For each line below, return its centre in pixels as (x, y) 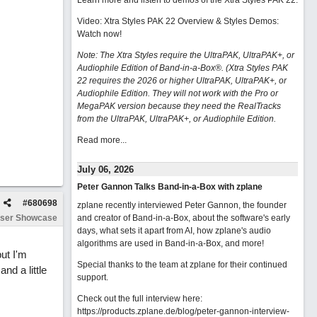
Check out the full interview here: (139, 299)
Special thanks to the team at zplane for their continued (182, 265)
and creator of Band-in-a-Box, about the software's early (183, 218)
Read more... (102, 140)
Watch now (98, 34)
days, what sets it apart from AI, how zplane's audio (174, 231)
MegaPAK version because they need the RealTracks (179, 106)
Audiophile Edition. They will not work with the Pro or (177, 93)
